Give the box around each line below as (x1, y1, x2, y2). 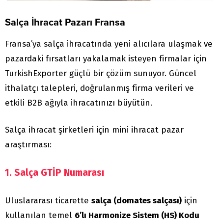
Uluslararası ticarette (5, 195, 91, 206)
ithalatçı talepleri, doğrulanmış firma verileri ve (5, 83, 194, 94)
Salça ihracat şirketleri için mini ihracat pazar (5, 125, 184, 136)
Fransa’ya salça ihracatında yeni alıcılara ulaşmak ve (5, 39, 213, 50)
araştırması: (5, 139, 52, 150)
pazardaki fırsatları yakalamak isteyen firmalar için (5, 54, 207, 64)
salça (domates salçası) (91, 195, 182, 206)
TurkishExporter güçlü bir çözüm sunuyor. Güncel (5, 68, 196, 79)
